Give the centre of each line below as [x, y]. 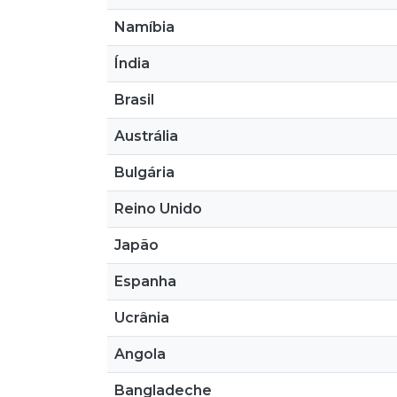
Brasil [134, 100]
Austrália [146, 136]
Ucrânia [142, 318]
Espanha [145, 281]
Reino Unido [158, 209]
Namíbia [144, 27]
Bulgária [144, 172]
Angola [140, 354]
